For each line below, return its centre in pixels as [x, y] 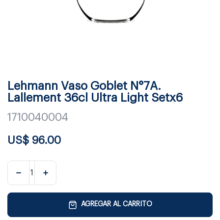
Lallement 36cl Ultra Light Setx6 [95, 97]
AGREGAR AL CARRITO [116, 205]
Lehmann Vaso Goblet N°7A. [84, 86]
